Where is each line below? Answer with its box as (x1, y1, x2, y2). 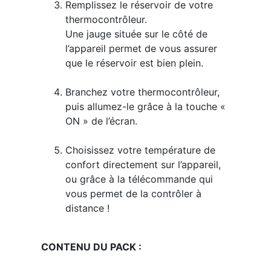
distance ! (65, 202, 109, 214)
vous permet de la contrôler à (65, 188, 201, 200)
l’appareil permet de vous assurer (65, 42, 217, 54)
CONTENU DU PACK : (41, 241, 142, 253)
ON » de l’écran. (65, 115, 137, 127)
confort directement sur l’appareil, (65, 158, 221, 171)
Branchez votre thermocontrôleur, (65, 86, 220, 98)
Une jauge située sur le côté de (65, 28, 207, 40)
